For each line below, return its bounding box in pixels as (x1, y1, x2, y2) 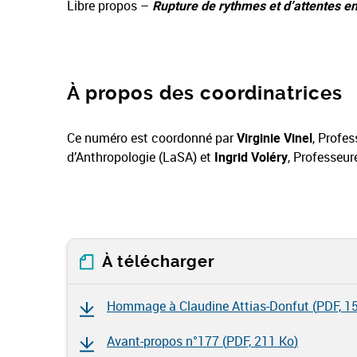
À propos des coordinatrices (67, 82, 343, 104)
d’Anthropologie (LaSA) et (67, 148, 214, 166)
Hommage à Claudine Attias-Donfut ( (107, 297, 316, 315)
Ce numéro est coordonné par (67, 129, 237, 147)
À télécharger (102, 253, 215, 271)
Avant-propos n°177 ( (107, 332, 226, 350)
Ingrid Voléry (214, 148, 288, 166)
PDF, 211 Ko (226, 332, 294, 350)
